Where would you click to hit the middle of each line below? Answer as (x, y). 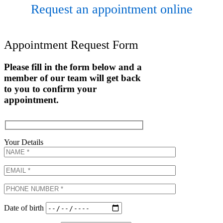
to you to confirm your (50, 89)
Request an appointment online (111, 9)
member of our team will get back (72, 78)
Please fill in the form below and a (73, 67)
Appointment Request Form (71, 45)
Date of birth (25, 208)
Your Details (24, 142)
